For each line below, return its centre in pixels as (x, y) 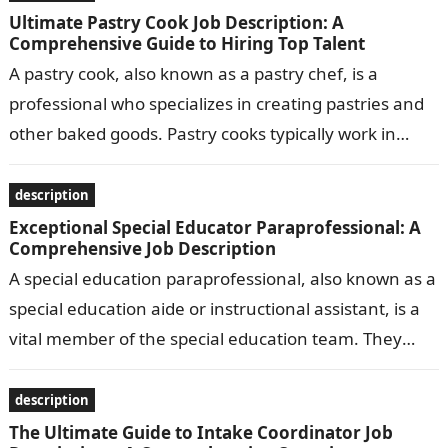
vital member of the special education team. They (205, 338)
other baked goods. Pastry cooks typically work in (202, 133)
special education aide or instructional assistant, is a (214, 308)
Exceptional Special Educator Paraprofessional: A (214, 227)
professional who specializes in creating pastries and (216, 103)
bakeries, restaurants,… (103, 163)
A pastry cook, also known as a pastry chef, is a (193, 73)
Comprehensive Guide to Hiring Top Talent (186, 43)
